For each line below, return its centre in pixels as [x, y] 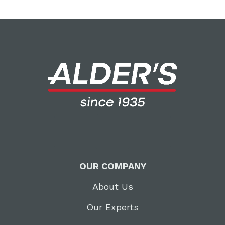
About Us [113, 187]
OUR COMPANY [113, 166]
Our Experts [113, 207]
